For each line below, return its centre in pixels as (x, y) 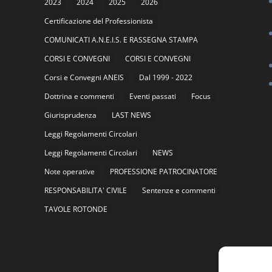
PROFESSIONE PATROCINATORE (163, 172)
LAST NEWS (131, 115)
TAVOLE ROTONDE (76, 209)
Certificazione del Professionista (98, 21)
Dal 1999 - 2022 (165, 78)
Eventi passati (152, 97)
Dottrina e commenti (79, 97)
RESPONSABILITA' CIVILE (85, 191)
